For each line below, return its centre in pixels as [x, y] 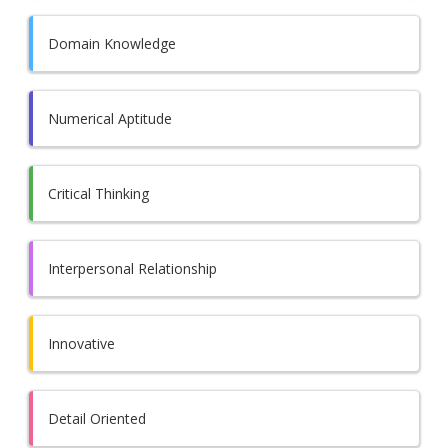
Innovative [82, 343]
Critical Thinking [99, 193]
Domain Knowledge [112, 43]
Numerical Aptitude [110, 118]
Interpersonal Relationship [133, 268]
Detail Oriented [97, 418]
